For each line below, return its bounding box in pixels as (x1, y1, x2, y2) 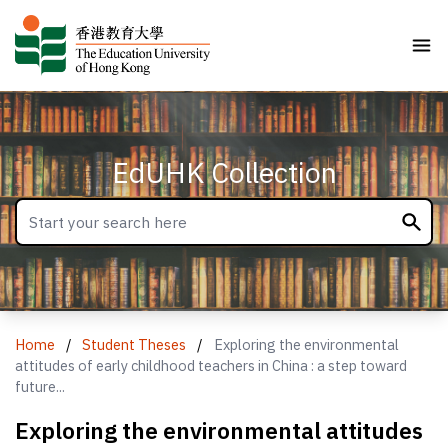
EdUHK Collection (111, 153, 337, 191)
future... (15, 376, 66, 396)
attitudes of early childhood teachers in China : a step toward (15, 355, 408, 375)
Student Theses (82, 334, 187, 354)
